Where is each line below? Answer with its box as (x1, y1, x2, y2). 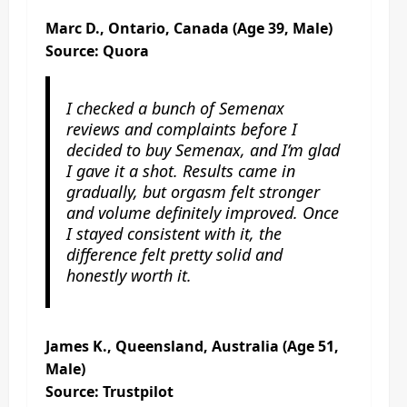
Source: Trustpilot (45, 381, 174, 402)
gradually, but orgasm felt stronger (65, 180, 320, 203)
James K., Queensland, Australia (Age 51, (45, 335, 339, 356)
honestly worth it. (65, 263, 192, 286)
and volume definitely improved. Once (65, 201, 339, 223)
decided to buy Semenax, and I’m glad (65, 138, 340, 161)
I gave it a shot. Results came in (65, 159, 295, 182)
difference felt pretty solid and (65, 243, 283, 265)
